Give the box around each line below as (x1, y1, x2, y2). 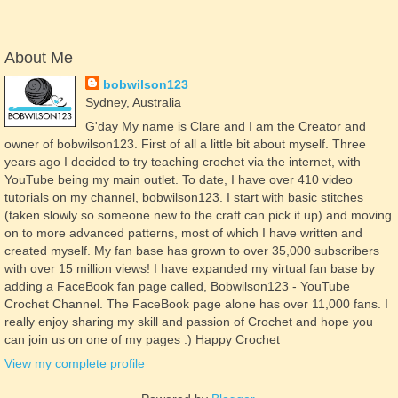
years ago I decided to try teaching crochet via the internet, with (4, 155, 361, 170)
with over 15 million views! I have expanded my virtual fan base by (4, 261, 375, 276)
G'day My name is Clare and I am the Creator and (84, 119, 366, 134)
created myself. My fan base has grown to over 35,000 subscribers (4, 243, 379, 259)
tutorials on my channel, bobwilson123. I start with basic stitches (4, 190, 363, 205)
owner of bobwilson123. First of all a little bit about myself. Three (4, 137, 366, 152)
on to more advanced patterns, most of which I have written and (4, 226, 362, 241)
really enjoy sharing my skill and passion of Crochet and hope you (4, 314, 373, 330)
